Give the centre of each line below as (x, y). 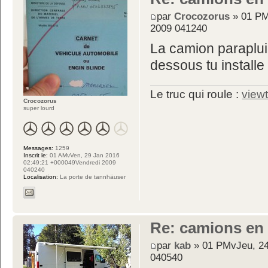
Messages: (38, 148)
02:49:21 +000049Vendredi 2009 (70, 162)
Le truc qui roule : (196, 94)
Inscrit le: (36, 155)
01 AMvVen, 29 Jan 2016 (84, 155)
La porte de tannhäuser (92, 176)
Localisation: (41, 176)
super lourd (39, 108)
